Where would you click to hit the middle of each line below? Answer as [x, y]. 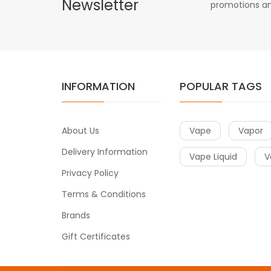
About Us [80, 131]
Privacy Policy [90, 173]
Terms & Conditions [104, 194]
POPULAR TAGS [221, 87]
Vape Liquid [213, 157]
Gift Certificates [96, 237]
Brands [76, 216]
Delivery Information [105, 152]
